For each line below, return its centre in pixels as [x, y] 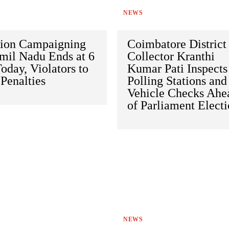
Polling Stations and [177, 81]
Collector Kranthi [171, 56]
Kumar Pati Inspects [178, 68]
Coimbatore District [177, 44]
